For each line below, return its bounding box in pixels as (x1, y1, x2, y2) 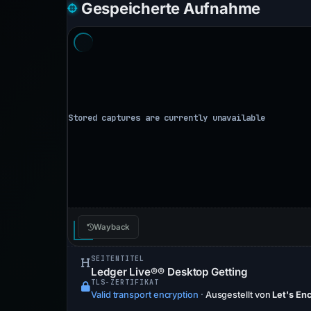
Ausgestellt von (203, 289, 273, 300)
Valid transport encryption (91, 289, 199, 300)
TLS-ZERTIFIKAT (91, 278, 159, 287)
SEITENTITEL (91, 254, 144, 263)
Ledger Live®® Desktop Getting (91, 265, 248, 278)
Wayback (93, 222, 131, 232)
